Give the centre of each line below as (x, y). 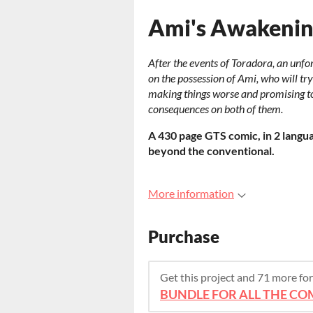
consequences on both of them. (216, 109)
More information (191, 193)
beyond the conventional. (211, 151)
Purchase (184, 237)
